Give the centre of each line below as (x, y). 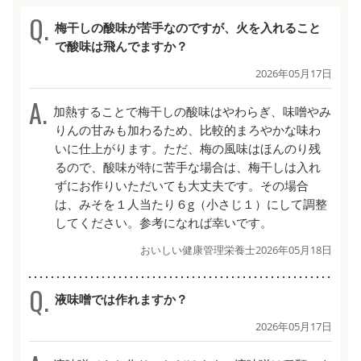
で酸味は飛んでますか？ (121, 46)
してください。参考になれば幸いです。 (163, 222)
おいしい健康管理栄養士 (198, 249)
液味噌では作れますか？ (120, 299)
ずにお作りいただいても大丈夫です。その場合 (181, 185)
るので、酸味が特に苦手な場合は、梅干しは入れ (187, 166)
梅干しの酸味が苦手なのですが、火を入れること (186, 27)
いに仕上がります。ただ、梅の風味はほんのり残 (187, 148)
